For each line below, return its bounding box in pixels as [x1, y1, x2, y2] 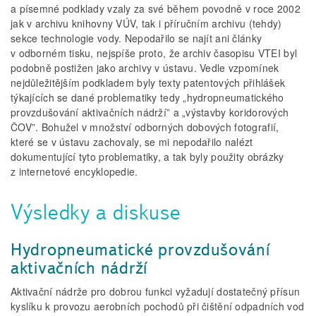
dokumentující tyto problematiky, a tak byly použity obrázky [11, 150, 284, 164]
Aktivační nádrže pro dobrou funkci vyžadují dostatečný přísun [11, 284, 300, 299]
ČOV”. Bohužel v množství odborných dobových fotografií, [11, 120, 279, 135]
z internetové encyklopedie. [11, 164, 138, 179]
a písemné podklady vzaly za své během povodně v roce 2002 [11, 1, 300, 16]
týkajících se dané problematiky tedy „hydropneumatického [11, 90, 284, 105]
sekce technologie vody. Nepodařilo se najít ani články [11, 31, 262, 46]
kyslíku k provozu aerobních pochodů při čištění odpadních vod [11, 299, 305, 314]
